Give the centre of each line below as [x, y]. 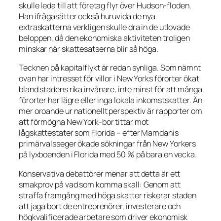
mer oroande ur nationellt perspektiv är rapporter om [110, 111]
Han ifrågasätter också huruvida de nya [87, 17]
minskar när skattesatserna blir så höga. [89, 49]
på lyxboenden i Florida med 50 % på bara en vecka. [108, 155]
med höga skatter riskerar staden [138, 195]
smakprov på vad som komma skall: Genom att [100, 184]
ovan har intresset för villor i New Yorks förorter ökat [109, 79]
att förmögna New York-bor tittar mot [84, 122]
